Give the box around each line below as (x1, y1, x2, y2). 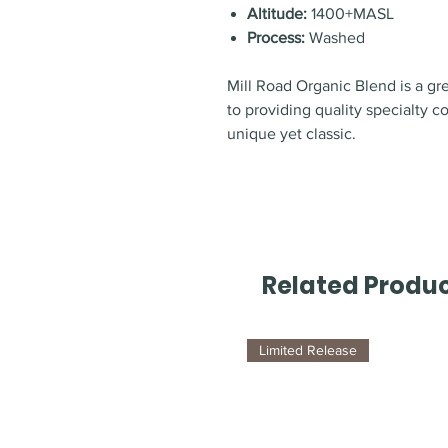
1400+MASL (307, 5, 394, 22)
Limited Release (259, 342, 357, 358)
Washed (309, 29, 369, 46)
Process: (247, 29, 309, 46)
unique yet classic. (227, 125, 356, 142)
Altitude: (247, 5, 307, 22)
